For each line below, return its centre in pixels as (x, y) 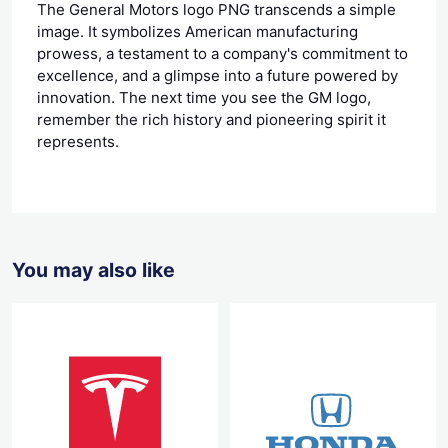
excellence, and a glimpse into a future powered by (217, 75)
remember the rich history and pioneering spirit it (211, 119)
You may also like (93, 269)
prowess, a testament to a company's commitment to (222, 53)
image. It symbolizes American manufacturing (197, 31)
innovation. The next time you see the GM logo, (204, 97)
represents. (78, 141)
